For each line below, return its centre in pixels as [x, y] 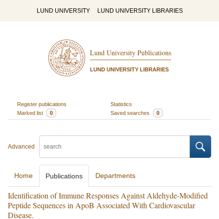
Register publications [42, 104]
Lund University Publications [130, 53]
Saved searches [131, 113]
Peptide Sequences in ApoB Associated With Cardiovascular [101, 205]
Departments [115, 175]
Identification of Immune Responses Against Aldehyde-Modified [108, 195]
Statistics [121, 104]
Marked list [31, 113]
